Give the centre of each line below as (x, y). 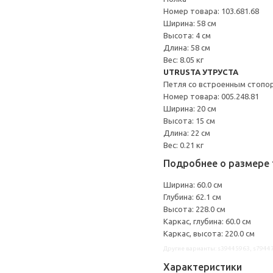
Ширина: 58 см (190, 23)
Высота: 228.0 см (194, 209)
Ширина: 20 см (190, 108)
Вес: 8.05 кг (183, 60)
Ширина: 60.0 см (193, 185)
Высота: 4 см (187, 35)
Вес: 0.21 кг (183, 145)
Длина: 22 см (187, 133)
